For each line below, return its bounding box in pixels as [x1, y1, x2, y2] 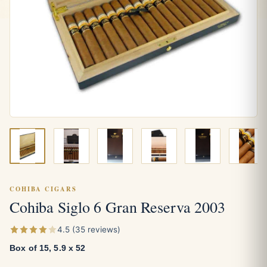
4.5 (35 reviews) [57, 224, 120, 234]
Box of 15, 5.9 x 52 [10, 243, 86, 253]
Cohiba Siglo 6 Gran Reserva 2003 [10, 196, 225, 217]
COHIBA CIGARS [10, 184, 77, 194]
